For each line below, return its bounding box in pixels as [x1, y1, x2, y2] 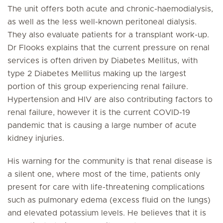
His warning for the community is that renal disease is [7, 157, 212, 165]
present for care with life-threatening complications [7, 183, 205, 191]
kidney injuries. [7, 134, 64, 142]
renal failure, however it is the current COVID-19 [7, 109, 190, 116]
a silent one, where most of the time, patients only [7, 170, 200, 178]
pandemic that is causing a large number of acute [7, 121, 197, 129]
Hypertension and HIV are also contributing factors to [7, 96, 213, 104]
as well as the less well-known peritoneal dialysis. [7, 18, 197, 26]
